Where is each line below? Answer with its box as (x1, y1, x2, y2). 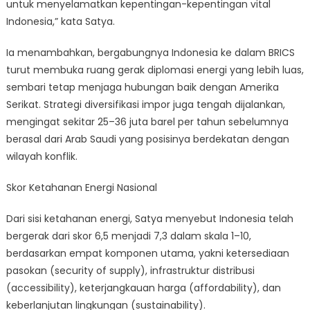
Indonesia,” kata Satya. (6, 15, 115, 28)
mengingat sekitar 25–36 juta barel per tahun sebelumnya (6, 115, 289, 129)
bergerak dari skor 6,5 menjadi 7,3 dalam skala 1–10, (6, 229, 251, 243)
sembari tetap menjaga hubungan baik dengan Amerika (6, 80, 279, 94)
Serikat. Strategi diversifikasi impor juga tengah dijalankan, (6, 98, 285, 111)
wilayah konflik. (6, 149, 77, 163)
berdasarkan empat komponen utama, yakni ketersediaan (6, 246, 289, 260)
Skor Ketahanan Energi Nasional (6, 181, 157, 194)
